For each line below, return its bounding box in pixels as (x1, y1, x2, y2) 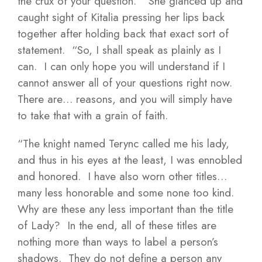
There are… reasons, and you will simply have (18, 91, 232, 107)
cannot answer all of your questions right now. (18, 75, 236, 91)
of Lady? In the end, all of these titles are (18, 218, 216, 233)
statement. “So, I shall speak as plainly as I (18, 42, 221, 58)
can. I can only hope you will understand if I (18, 58, 225, 74)
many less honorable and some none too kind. (18, 185, 237, 201)
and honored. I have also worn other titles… (18, 168, 227, 184)
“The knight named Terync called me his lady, (18, 136, 229, 151)
